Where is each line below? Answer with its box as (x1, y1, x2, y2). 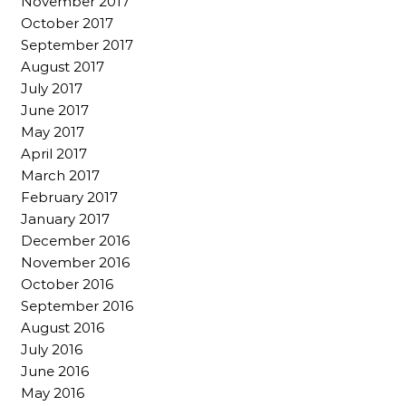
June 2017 (21, 101, 89, 120)
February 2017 (21, 188, 118, 207)
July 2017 (21, 80, 82, 98)
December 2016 (21, 232, 130, 250)
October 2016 (21, 275, 113, 294)
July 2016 (21, 341, 82, 359)
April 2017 (21, 145, 87, 163)
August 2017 (21, 58, 104, 76)
